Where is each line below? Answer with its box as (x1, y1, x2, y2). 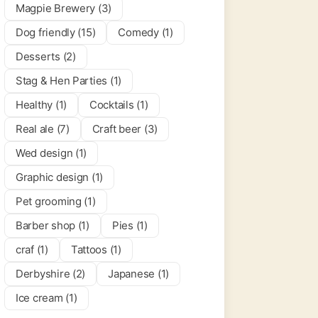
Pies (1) (111, 219, 148, 232)
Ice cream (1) (16, 291, 77, 305)
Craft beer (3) (92, 122, 158, 136)
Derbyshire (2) (16, 267, 86, 280)
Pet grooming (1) (16, 194, 96, 208)
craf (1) (16, 243, 48, 256)
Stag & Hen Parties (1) (16, 74, 122, 87)
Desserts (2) (16, 50, 76, 63)
